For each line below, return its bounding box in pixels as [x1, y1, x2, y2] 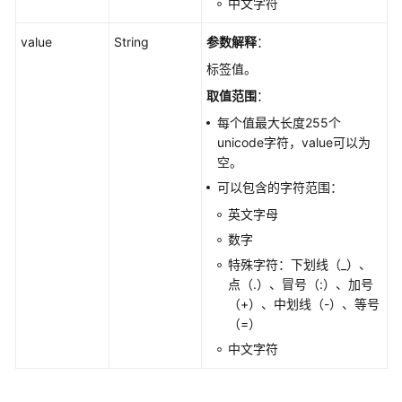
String [114, 34, 149, 49]
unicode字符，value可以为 [217, 135, 371, 150]
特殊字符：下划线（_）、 [228, 257, 371, 272]
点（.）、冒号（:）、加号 [228, 276, 373, 292]
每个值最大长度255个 [217, 115, 341, 130]
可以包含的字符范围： [217, 179, 343, 195]
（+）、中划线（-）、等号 [228, 296, 380, 311]
